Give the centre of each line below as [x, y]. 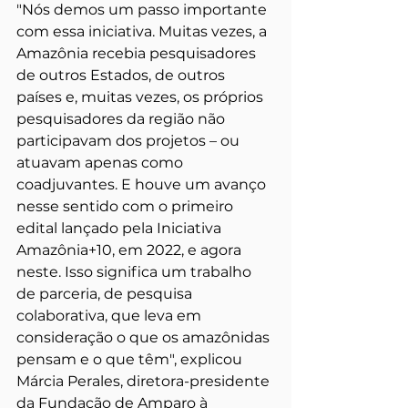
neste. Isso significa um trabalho [136, 271]
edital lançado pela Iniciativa [121, 228]
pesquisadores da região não [122, 118]
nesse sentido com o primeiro [127, 206]
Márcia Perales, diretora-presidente [145, 381]
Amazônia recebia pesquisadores [138, 53]
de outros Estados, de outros [122, 75]
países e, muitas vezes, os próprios [142, 97]
